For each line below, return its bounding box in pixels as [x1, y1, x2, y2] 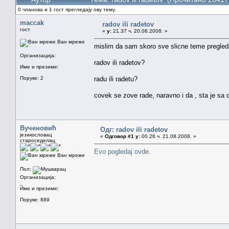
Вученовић [20, 124, 56, 132]
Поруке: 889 [20, 196, 50, 202]
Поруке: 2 [20, 75, 43, 81]
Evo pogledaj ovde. [94, 147, 151, 155]
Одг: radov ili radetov [100, 125, 168, 133]
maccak [20, 18, 44, 27]
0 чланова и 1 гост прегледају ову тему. [18, 6, 116, 12]
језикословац [20, 131, 52, 138]
